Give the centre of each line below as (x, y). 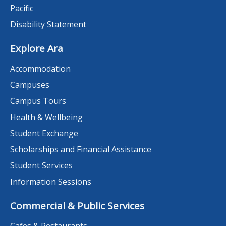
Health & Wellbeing (46, 117)
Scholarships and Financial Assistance (81, 150)
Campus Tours (38, 101)
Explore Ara (37, 49)
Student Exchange (44, 133)
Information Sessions (51, 182)
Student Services (41, 166)
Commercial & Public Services (77, 206)
